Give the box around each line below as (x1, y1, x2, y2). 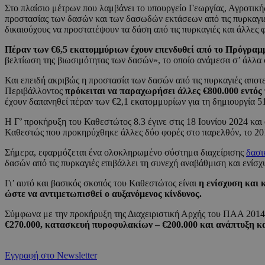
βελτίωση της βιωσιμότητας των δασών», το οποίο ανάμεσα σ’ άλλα (5, 55, 264, 66)
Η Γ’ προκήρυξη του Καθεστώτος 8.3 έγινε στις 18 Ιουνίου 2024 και (5, 117, 262, 127)
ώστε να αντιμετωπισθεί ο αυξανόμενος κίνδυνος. (5, 189, 202, 199)
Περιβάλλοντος (5, 86, 65, 96)
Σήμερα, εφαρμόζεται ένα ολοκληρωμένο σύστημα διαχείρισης (5, 147, 246, 158)
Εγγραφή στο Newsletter (5, 250, 97, 261)
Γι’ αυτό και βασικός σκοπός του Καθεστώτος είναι (5, 178, 199, 189)
